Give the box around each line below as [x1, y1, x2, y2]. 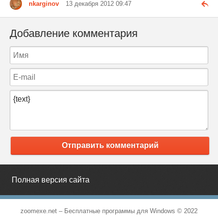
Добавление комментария [10, 27, 138, 39]
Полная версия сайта [12, 176, 90, 184]
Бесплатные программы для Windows [64, 207, 175, 215]
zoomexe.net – [20, 207, 64, 215]
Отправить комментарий [61, 141, 159, 150]
